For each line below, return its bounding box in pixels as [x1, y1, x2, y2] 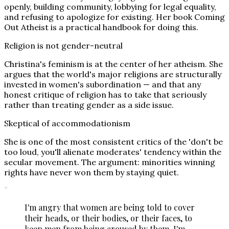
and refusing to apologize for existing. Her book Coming [4, 11, 225, 22]
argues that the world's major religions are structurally [4, 68, 221, 79]
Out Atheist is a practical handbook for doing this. [4, 21, 198, 32]
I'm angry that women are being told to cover [25, 201, 195, 213]
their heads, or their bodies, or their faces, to [25, 212, 192, 223]
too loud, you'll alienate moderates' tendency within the [4, 146, 221, 157]
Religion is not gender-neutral [4, 40, 123, 51]
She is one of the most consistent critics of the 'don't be [4, 136, 223, 147]
